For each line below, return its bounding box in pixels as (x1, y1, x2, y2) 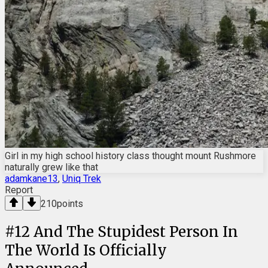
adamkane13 (5, 172, 58, 184)
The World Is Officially (5, 240, 167, 260)
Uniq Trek (62, 172, 101, 184)
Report (5, 184, 33, 196)
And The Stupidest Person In (33, 222, 238, 241)
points (57, 197, 83, 209)
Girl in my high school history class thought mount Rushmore (5, 150, 256, 162)
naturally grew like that (5, 161, 98, 173)
